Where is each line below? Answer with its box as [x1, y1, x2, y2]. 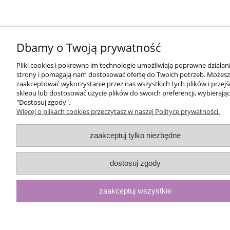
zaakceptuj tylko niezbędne [89, 131, 181, 140]
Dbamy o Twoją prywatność [16, 40, 161, 55]
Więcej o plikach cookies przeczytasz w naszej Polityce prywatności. [16, 107, 220, 116]
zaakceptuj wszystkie [99, 186, 171, 195]
